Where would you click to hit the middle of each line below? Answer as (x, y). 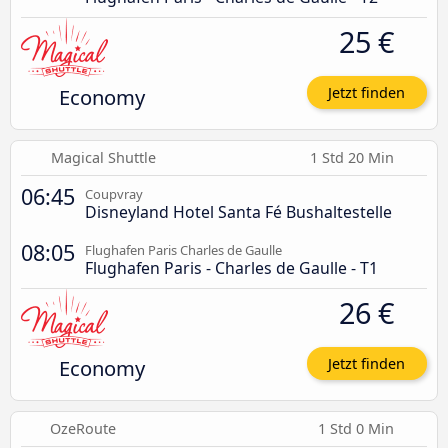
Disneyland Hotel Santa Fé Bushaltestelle (238, 211)
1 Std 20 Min (354, 157)
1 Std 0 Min (358, 429)
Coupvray (114, 193)
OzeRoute (82, 429)
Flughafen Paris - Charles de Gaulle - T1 (231, 267)
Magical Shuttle (104, 157)
